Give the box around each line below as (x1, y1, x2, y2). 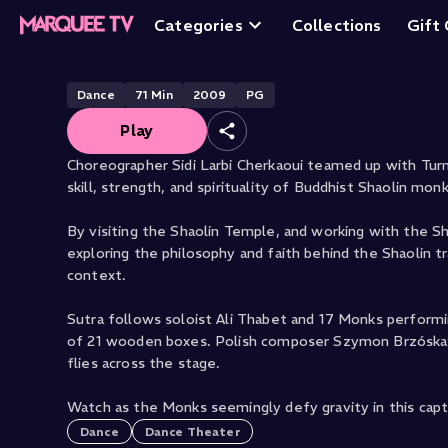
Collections (291, 15, 382, 35)
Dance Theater (144, 424, 240, 439)
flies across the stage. (67, 354, 221, 372)
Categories (154, 15, 243, 35)
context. (67, 266, 127, 284)
